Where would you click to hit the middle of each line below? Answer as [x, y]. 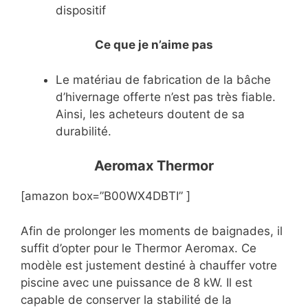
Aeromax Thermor [154, 166]
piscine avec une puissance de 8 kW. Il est [136, 282]
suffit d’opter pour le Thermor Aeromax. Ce [139, 248]
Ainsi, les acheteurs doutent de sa [150, 114]
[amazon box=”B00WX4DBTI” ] [106, 196]
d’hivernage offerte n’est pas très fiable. [166, 97]
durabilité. [84, 131]
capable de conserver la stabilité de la [126, 299]
